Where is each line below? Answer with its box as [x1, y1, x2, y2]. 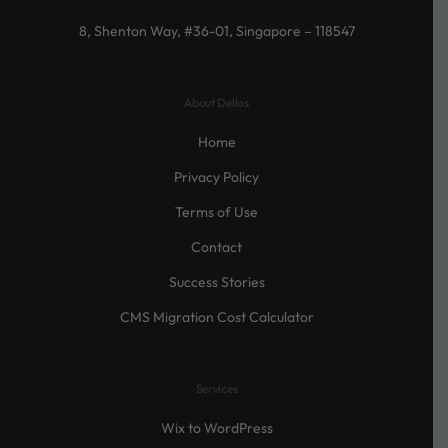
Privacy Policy [174, 167, 259, 186]
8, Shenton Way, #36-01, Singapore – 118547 [78, 21, 355, 40]
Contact [191, 237, 242, 256]
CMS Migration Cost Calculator [119, 307, 314, 326]
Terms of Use [175, 202, 258, 221]
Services [195, 380, 238, 396]
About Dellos [184, 94, 249, 110]
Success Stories [168, 272, 265, 291]
